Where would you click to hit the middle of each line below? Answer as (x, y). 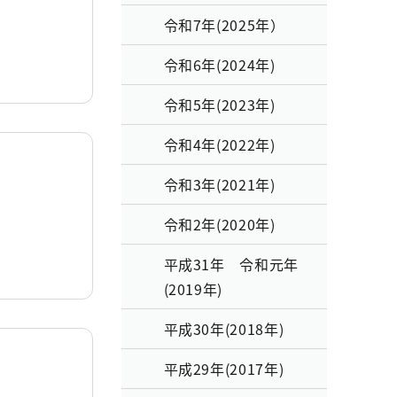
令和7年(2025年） (224, 25)
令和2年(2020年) (219, 224)
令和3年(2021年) (219, 184)
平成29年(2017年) (224, 369)
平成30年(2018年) (224, 329)
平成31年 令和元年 (231, 264)
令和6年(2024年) (219, 65)
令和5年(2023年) (219, 105)
